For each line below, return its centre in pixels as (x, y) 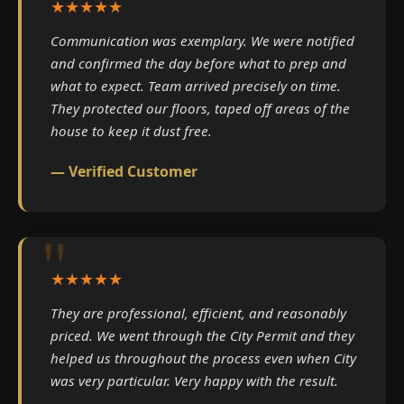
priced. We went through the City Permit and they (202, 335)
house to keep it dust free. (131, 130)
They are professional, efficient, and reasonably (198, 312)
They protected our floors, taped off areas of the (200, 108)
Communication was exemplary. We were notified (202, 40)
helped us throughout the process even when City (203, 358)
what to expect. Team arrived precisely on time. (196, 85)
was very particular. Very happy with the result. (194, 380)
